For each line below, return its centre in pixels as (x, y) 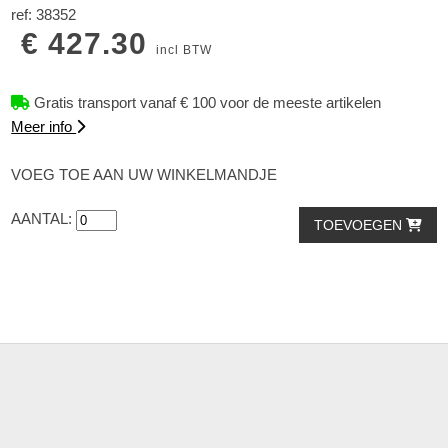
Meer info (44, 127)
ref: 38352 (44, 15)
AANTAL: (44, 219)
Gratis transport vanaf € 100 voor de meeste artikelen (206, 103)
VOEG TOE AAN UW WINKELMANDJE (144, 175)
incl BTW (184, 50)
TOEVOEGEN (359, 225)
